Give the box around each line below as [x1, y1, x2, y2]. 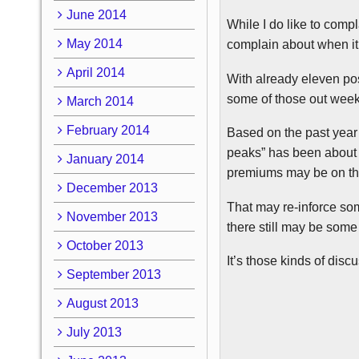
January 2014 [66, 151, 144, 166]
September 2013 [66, 267, 161, 281]
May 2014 [66, 36, 123, 50]
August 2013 [66, 296, 139, 310]
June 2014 [66, 7, 127, 22]
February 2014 [66, 123, 150, 137]
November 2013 [66, 209, 158, 224]
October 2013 [66, 238, 143, 252]
